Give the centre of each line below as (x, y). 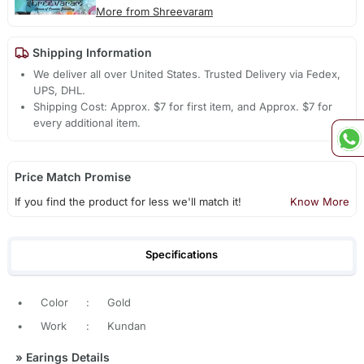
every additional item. (87, 123)
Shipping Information (90, 53)
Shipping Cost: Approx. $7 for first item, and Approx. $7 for (183, 107)
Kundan (126, 325)
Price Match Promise (72, 177)
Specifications (182, 255)
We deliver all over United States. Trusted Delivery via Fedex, (187, 74)
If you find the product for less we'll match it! (128, 202)
